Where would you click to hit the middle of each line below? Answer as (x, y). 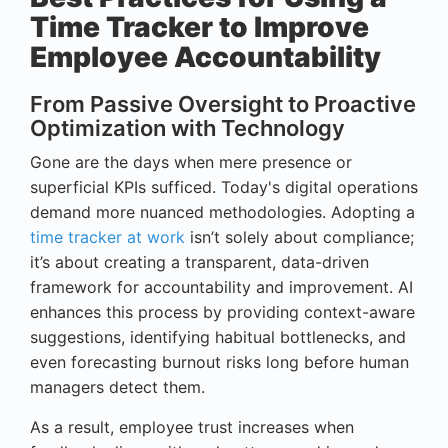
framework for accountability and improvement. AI (221, 287)
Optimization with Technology (187, 128)
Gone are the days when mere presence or (191, 162)
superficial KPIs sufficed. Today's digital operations (224, 187)
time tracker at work (107, 237)
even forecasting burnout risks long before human (219, 362)
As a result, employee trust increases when (192, 427)
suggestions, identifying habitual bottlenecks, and (218, 337)
